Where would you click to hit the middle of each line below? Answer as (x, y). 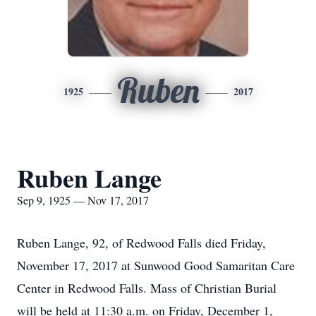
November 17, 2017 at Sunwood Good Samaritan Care (156, 265)
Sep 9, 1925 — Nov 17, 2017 (83, 200)
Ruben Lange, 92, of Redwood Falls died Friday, (141, 243)
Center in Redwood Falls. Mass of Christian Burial (147, 288)
